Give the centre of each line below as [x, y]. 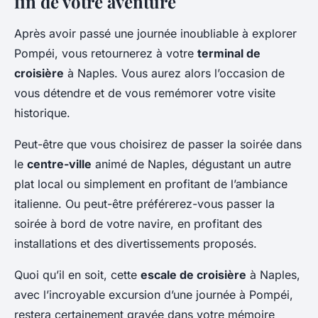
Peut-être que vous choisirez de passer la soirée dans [158, 144]
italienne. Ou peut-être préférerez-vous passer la [144, 204]
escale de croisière [193, 275]
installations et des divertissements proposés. [136, 243]
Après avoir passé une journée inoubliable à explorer [155, 33]
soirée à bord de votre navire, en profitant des [138, 224]
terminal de [229, 53]
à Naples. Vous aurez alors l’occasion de [174, 73]
